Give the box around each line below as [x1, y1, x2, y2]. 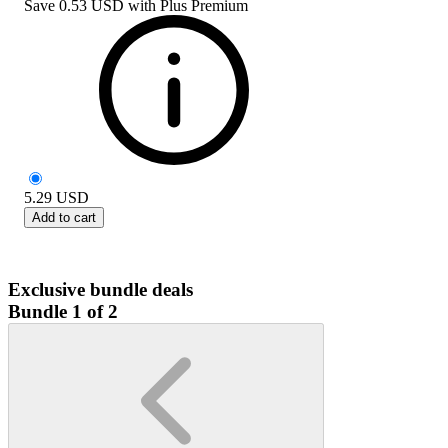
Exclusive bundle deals [8, 278, 193, 300]
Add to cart [32, 209, 96, 225]
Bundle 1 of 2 [8, 300, 118, 322]
